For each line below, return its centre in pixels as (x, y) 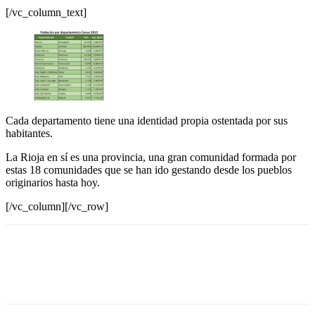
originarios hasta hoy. (53, 182)
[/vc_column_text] (46, 12)
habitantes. (29, 133)
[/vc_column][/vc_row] (57, 206)
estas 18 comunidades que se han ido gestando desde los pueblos (149, 169)
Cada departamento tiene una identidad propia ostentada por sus (147, 120)
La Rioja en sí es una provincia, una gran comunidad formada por (151, 157)
